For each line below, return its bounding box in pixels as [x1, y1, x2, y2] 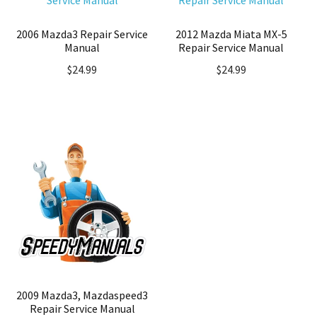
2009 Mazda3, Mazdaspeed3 [16, 287, 149, 302]
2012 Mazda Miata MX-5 [175, 27, 287, 42]
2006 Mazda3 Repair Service [16, 27, 149, 42]
